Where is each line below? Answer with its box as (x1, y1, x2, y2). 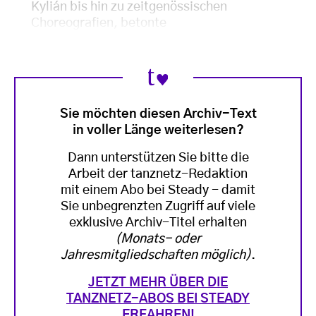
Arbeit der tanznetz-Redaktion (68, 168, 248, 181)
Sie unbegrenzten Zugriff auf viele (61, 200, 255, 214)
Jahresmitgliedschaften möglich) (61, 249, 251, 262)
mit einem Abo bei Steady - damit (61, 184, 255, 197)
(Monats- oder (115, 233, 201, 246)
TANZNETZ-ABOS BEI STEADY (66, 293, 250, 306)
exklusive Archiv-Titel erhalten (69, 217, 247, 230)
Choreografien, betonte (31, 16, 166, 30)
